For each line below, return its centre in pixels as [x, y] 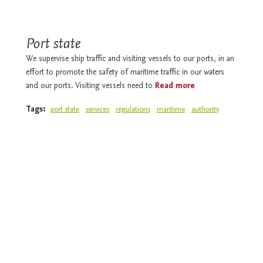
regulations [133, 109]
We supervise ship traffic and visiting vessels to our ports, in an [130, 59]
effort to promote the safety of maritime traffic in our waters [125, 73]
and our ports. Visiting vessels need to [90, 86]
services [97, 109]
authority [205, 109]
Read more [175, 86]
